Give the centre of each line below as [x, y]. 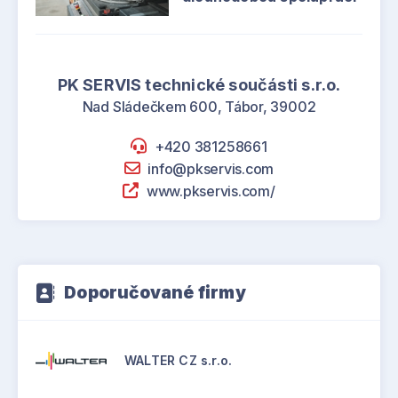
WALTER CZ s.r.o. [179, 360]
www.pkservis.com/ [211, 191]
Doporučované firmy [155, 293]
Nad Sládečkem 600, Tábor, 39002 [199, 107]
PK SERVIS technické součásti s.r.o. [199, 85]
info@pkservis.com [211, 169]
